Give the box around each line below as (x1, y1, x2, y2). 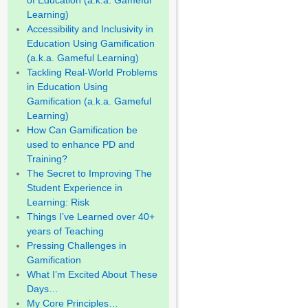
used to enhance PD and (27, 139, 135, 151)
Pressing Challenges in (27, 240, 127, 252)
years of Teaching (27, 225, 104, 237)
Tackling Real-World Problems (27, 67, 158, 78)
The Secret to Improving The (27, 168, 153, 179)
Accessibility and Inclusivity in (27, 23, 154, 35)
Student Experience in (27, 182, 123, 194)
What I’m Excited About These (27, 269, 158, 280)
